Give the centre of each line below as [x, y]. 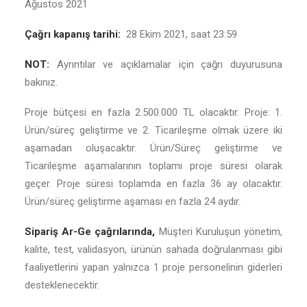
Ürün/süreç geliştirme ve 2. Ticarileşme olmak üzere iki [153, 130]
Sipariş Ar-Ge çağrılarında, [92, 232]
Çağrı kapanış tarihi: [75, 34]
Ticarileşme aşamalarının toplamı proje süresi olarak [153, 166]
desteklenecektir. [62, 285]
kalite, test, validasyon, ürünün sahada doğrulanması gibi [153, 249]
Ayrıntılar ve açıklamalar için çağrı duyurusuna [170, 64]
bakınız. [41, 82]
